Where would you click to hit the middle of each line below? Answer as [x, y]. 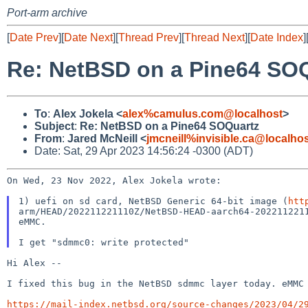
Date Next [88, 37]
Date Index [277, 37]
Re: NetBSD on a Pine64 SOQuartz [169, 126]
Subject [54, 126]
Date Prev [34, 37]
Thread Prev [148, 37]
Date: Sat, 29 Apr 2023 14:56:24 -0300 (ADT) [144, 151]
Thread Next [214, 37]
